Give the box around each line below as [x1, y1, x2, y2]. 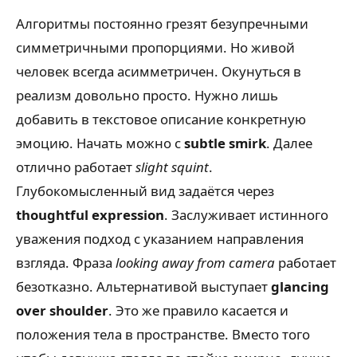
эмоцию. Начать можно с [16, 133, 184, 152]
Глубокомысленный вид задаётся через [16, 181, 274, 200]
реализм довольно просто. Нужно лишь [16, 85, 278, 104]
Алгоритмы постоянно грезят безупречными [16, 14, 308, 33]
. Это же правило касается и [108, 300, 288, 320]
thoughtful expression [16, 205, 164, 224]
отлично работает [16, 157, 135, 176]
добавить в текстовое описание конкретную [16, 109, 306, 128]
